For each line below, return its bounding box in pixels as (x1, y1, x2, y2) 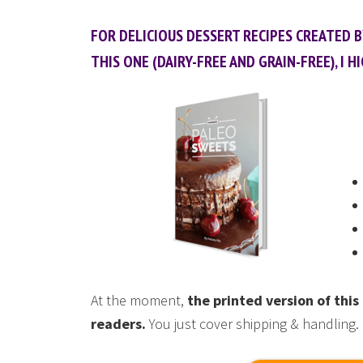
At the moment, (91, 291, 187, 310)
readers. (91, 314, 146, 333)
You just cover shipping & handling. (146, 314, 359, 333)
